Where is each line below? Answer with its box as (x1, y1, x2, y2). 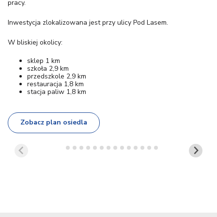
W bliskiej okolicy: (8, 37, 62, 47)
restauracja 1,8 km (27, 79, 84, 89)
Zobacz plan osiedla (20, 118, 87, 127)
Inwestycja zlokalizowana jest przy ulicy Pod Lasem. (8, 17, 168, 27)
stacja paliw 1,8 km (27, 87, 86, 96)
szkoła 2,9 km (27, 63, 69, 73)
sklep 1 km (27, 56, 60, 65)
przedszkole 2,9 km (27, 71, 86, 81)
